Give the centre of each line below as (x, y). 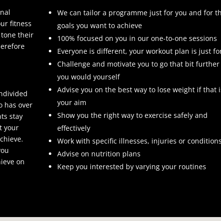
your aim (72, 102)
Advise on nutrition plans (99, 153)
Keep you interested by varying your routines (131, 166)
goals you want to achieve (99, 25)
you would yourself (88, 76)
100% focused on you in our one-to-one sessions (137, 38)
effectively (74, 128)
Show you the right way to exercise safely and (132, 115)
